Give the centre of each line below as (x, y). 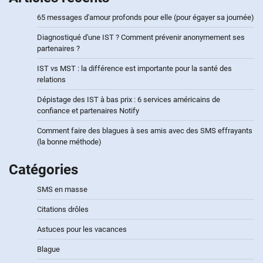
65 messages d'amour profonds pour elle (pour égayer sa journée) (146, 17)
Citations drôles (63, 209)
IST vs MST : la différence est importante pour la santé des (134, 68)
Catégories (43, 169)
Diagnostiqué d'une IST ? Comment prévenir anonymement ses (141, 37)
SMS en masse (62, 189)
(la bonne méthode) (69, 141)
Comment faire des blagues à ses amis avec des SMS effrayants (145, 130)
